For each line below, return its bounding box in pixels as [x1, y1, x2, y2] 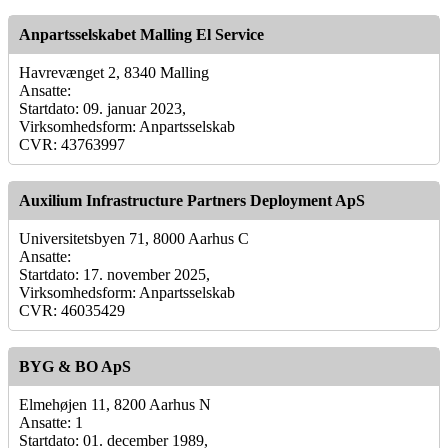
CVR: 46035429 [19, 301, 125, 319]
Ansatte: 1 [19, 413, 83, 431]
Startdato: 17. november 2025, [19, 265, 210, 283]
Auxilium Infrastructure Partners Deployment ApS [19, 191, 365, 209]
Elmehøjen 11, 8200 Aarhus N [19, 395, 211, 413]
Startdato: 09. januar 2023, [19, 99, 186, 117]
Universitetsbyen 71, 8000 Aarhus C [19, 229, 249, 247]
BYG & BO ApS [19, 357, 131, 375]
